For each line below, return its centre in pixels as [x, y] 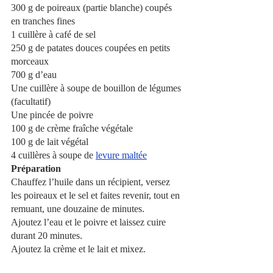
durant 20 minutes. [47, 235]
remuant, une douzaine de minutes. [78, 208]
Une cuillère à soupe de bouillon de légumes [97, 88]
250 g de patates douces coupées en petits [92, 48]
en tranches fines [43, 21]
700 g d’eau [34, 74]
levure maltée [121, 155]
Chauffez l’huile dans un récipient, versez [92, 182]
